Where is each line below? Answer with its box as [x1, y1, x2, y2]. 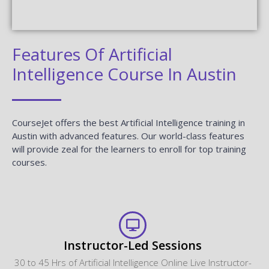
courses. [12, 156, 47, 168]
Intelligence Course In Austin [12, 62, 237, 85]
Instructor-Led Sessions [64, 237, 202, 253]
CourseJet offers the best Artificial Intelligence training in [12, 116, 245, 128]
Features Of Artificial [12, 42, 172, 65]
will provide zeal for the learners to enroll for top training [12, 142, 246, 155]
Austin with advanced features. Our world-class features [12, 129, 244, 142]
